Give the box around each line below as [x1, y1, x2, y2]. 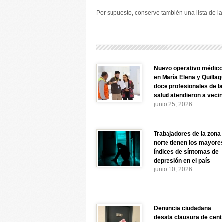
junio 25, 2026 [154, 101, 192, 108]
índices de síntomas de [154, 148, 219, 155]
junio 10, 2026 [154, 166, 192, 173]
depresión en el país [154, 157, 210, 164]
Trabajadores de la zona [154, 130, 221, 137]
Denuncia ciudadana [154, 205, 211, 212]
